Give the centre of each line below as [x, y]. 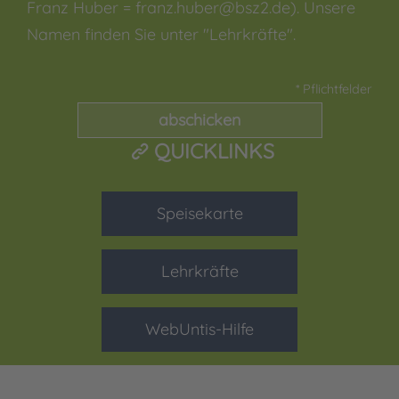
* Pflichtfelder [334, 89]
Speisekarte [199, 213]
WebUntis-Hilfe [199, 329]
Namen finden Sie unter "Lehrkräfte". [161, 34]
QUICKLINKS [214, 151]
